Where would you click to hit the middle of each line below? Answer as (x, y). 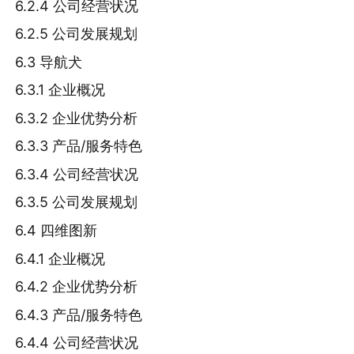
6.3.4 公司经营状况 (77, 174)
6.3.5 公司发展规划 (77, 202)
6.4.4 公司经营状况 (77, 343)
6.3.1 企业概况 (60, 90)
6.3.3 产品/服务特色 (79, 146)
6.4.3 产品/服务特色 (79, 314)
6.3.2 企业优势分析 (77, 118)
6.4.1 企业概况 (60, 258)
